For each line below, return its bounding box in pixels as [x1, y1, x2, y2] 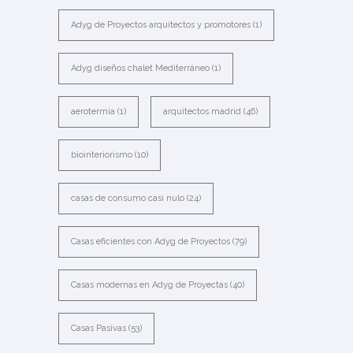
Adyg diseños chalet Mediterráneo [71, 63, 210, 73]
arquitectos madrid [163, 106, 241, 117]
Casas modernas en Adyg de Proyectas [71, 280, 228, 290]
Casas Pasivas [71, 323, 126, 333]
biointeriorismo [71, 150, 132, 160]
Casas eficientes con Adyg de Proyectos [71, 236, 230, 247]
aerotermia [71, 106, 115, 117]
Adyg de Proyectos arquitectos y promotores [71, 20, 251, 30]
